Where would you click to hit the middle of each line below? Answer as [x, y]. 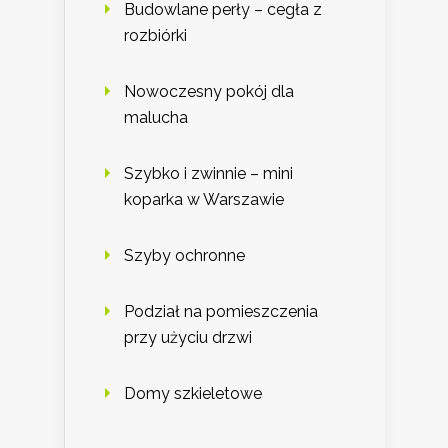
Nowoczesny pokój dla [209, 92]
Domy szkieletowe [193, 394]
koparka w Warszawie [204, 200]
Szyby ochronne [184, 256]
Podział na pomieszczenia [221, 312]
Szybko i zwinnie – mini [208, 174]
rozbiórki [155, 36]
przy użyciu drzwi [188, 338]
